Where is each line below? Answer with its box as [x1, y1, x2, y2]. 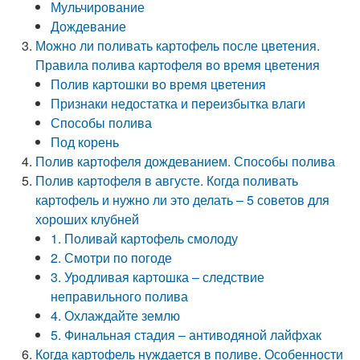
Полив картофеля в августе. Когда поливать [35, 171, 299, 190]
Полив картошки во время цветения [51, 75, 267, 93]
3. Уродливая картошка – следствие [51, 268, 265, 286]
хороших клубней [35, 210, 140, 228]
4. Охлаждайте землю [51, 306, 181, 325]
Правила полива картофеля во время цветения [35, 55, 321, 74]
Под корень [51, 133, 120, 151]
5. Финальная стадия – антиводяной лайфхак [51, 325, 322, 344]
